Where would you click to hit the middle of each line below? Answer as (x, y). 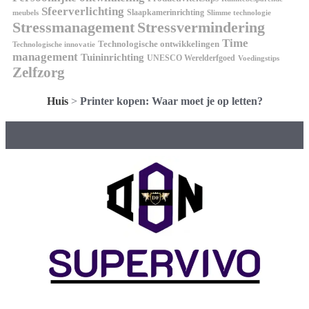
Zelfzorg (39, 73)
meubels (26, 13)
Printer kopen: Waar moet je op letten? (171, 101)
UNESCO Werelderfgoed (191, 58)
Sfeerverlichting (83, 12)
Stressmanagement (73, 28)
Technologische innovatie (54, 45)
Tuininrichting (112, 58)
